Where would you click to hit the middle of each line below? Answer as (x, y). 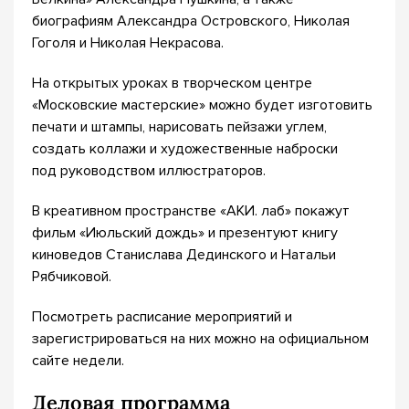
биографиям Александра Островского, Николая (191, 21)
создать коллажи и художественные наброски (185, 149)
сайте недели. (78, 361)
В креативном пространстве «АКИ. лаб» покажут (191, 211)
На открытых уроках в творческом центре (172, 83)
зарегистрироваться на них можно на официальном (200, 339)
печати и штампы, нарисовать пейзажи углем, (179, 127)
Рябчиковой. (72, 277)
